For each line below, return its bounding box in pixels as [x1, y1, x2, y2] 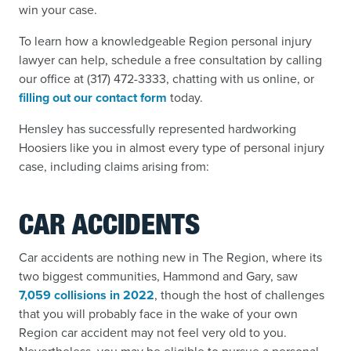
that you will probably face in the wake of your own [19, 305, 298, 323]
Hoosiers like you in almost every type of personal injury [19, 139, 324, 157]
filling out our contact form [19, 89, 167, 107]
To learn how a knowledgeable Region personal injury [19, 32, 312, 50]
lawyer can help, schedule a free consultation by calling [19, 51, 322, 69]
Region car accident [19, 324, 128, 342]
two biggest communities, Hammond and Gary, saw [19, 267, 298, 285]
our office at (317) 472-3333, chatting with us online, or [19, 70, 314, 88]
